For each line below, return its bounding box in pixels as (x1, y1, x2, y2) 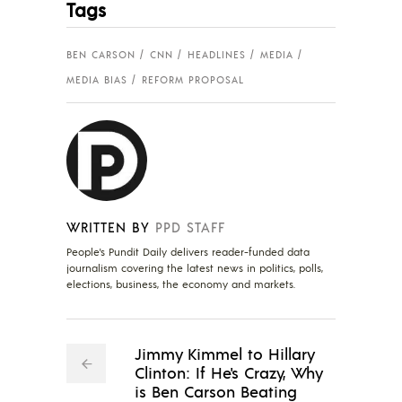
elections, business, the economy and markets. (66, 276, 295, 291)
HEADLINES (188, 48, 246, 62)
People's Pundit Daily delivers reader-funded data (66, 244, 310, 258)
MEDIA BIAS (66, 73, 127, 86)
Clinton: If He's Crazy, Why (135, 361, 322, 382)
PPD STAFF (155, 217, 225, 235)
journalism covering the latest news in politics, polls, (66, 260, 323, 275)
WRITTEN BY (66, 217, 150, 235)
